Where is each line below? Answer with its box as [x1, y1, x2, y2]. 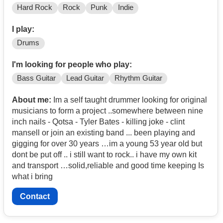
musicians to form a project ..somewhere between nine [12, 107, 203, 115]
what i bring [12, 172, 53, 181]
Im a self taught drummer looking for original [51, 96, 207, 105]
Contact [20, 192, 50, 201]
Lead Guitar [66, 74, 105, 83]
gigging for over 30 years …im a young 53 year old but [12, 139, 202, 148]
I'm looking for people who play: [12, 60, 132, 69]
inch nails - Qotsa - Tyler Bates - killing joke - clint [12, 117, 185, 126]
